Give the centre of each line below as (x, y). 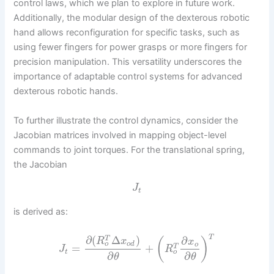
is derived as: (41, 211)
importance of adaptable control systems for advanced (128, 77)
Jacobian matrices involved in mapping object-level (120, 135)
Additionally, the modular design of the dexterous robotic (132, 18)
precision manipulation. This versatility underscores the (128, 62)
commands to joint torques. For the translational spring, (129, 150)
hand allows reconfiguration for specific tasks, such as (127, 33)
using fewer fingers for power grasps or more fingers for (131, 47)
